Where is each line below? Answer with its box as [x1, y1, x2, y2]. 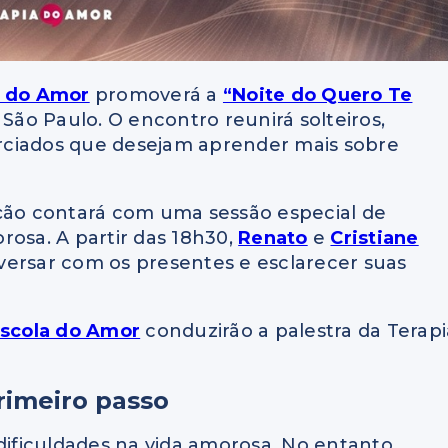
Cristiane [330, 226, 419, 249]
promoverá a [89, 83, 218, 106]
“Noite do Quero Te [222, 83, 413, 106]
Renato [238, 226, 308, 249]
